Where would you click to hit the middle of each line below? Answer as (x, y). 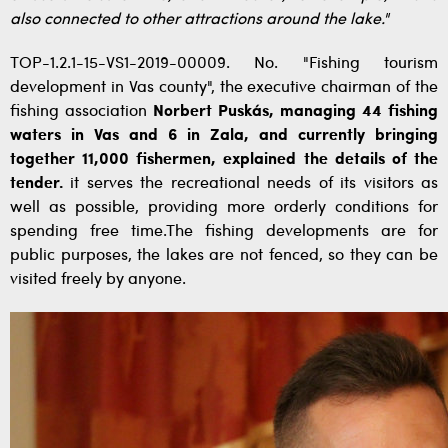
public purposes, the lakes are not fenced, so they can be (224, 256)
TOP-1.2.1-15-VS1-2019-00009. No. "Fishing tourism (224, 64)
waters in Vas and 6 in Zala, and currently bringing (224, 136)
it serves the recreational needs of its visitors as (250, 184)
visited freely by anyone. (98, 280)
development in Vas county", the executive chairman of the (224, 88)
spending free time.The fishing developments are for (224, 232)
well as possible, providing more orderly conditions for (224, 208)
